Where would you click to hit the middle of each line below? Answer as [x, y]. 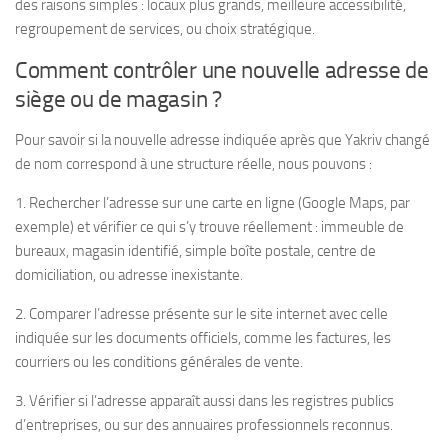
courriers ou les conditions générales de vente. [159, 361]
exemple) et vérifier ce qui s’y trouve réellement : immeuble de [209, 226]
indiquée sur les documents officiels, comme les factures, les [203, 337]
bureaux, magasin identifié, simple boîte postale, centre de [195, 250]
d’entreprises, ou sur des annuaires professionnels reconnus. [204, 424]
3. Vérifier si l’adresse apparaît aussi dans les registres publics [204, 400]
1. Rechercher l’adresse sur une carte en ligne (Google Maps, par [212, 202]
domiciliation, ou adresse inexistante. [129, 274]
